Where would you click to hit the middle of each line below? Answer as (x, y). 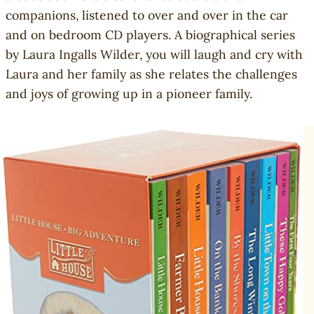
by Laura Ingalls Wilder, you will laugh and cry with (154, 55)
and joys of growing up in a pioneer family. (129, 94)
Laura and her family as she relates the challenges (151, 74)
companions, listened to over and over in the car (147, 15)
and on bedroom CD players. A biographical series (150, 35)
